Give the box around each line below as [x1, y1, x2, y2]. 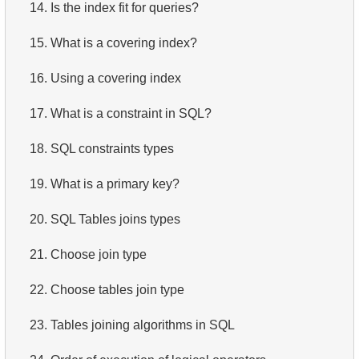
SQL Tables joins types [50, 212, 180, 226]
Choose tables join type [50, 282, 184, 296]
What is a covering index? [50, 35, 197, 50]
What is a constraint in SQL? [50, 106, 212, 120]
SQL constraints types [50, 141, 174, 155]
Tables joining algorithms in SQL [50, 317, 235, 332]
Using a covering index [50, 71, 181, 85]
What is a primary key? [50, 176, 179, 191]
